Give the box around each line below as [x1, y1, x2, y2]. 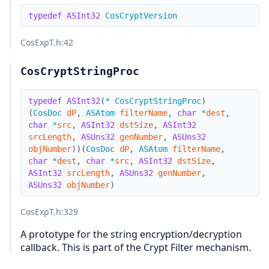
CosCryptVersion [105, 11, 177, 20]
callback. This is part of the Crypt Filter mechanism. [20, 241, 251, 254]
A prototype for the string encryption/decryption [20, 228, 242, 241]
